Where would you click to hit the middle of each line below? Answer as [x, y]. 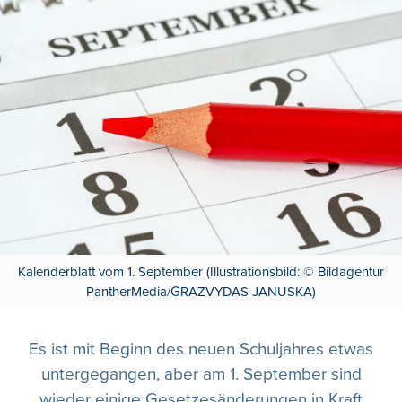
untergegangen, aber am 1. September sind [201, 374]
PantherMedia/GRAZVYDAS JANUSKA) [201, 291]
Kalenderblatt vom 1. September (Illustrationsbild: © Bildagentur [201, 271]
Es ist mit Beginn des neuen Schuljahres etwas [201, 349]
